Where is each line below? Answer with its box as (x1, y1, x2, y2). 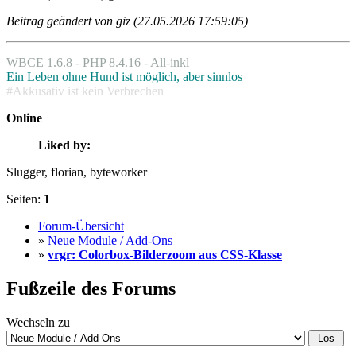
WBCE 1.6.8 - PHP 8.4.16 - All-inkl (6, 56, 189, 70)
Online (6, 111, 42, 126)
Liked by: (38, 138, 91, 153)
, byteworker (83, 165, 147, 180)
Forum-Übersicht (38, 219, 124, 234)
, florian (44, 165, 83, 180)
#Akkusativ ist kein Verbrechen (6, 84, 164, 99)
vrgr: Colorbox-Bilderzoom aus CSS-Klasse (48, 248, 282, 262)
